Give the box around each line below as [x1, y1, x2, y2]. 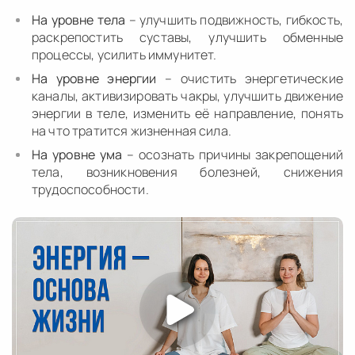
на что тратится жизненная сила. [32, 121, 231, 139]
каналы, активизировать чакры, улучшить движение [32, 86, 343, 105]
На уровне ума [32, 145, 123, 163]
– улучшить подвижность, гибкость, [125, 10, 343, 29]
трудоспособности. [32, 180, 149, 198]
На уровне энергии [32, 69, 157, 87]
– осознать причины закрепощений [122, 145, 343, 163]
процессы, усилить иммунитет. [32, 45, 217, 63]
